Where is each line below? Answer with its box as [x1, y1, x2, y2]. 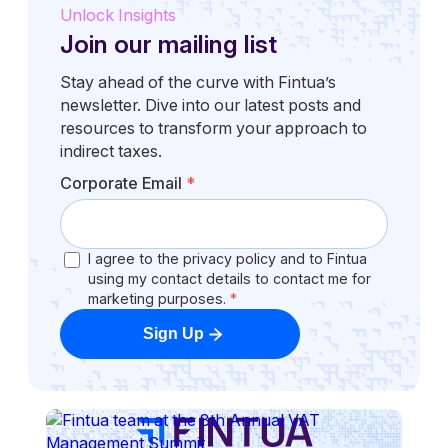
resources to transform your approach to [60, 118, 367, 138]
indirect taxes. [60, 141, 162, 161]
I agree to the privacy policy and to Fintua [88, 249, 367, 267]
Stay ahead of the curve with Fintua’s [60, 72, 336, 92]
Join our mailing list [60, 29, 277, 60]
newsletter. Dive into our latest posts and [60, 95, 361, 115]
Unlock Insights [60, 5, 176, 26]
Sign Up [142, 325, 204, 343]
